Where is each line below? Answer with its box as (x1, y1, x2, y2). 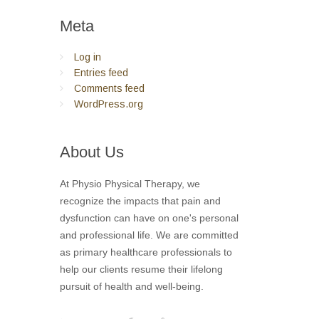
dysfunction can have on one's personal (59, 212, 239, 224)
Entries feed (73, 67, 128, 78)
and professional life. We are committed (59, 229, 239, 241)
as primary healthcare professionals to (59, 246, 232, 258)
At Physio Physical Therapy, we (59, 178, 200, 189)
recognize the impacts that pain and (59, 195, 221, 206)
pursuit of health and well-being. (59, 281, 204, 292)
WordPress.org (73, 98, 143, 110)
